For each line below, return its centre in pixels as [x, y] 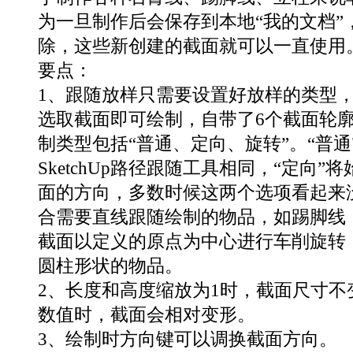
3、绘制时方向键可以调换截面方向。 [188, 338]
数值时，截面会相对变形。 [147, 314]
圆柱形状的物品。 [110, 265]
